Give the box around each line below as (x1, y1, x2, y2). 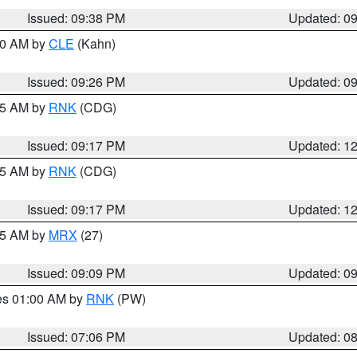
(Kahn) (74, 34, 116, 53)
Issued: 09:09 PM (27, 264, 126, 282)
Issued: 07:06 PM (27, 328, 126, 346)
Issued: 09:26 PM (27, 73, 126, 91)
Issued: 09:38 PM (27, 9, 126, 27)
